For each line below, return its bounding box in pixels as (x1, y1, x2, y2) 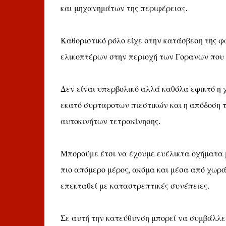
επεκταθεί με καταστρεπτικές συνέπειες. (60, 181, 209, 191)
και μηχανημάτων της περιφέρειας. (60, 3, 188, 13)
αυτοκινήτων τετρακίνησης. (60, 116, 160, 126)
